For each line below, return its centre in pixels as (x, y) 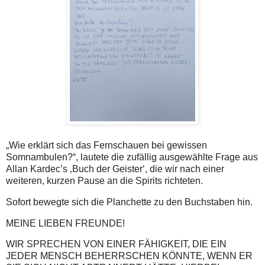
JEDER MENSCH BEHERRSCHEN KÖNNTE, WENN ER (129, 256)
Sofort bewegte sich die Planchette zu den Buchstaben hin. (129, 202)
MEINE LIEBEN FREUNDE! (67, 223)
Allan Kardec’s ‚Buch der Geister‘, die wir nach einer (115, 169)
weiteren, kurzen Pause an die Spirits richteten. (104, 180)
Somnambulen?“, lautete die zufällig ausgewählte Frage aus (132, 157)
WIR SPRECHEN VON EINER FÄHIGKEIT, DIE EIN (116, 244)
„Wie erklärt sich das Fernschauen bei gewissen (106, 145)
